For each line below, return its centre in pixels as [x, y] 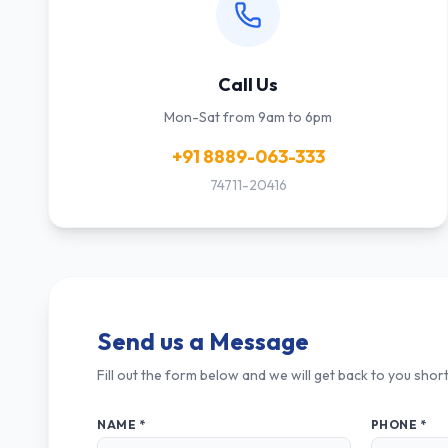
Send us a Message [203, 341]
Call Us [248, 84]
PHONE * [398, 424]
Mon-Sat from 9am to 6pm [248, 117]
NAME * [121, 424]
